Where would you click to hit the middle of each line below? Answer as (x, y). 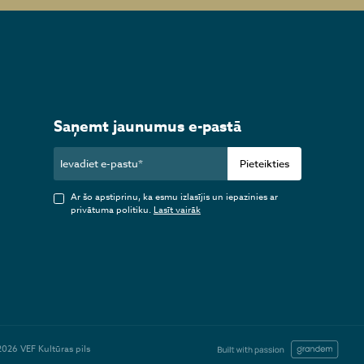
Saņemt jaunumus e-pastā (147, 126)
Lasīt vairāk (177, 210)
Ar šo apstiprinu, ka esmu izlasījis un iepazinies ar (174, 197)
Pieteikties (265, 163)
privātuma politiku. (112, 210)
